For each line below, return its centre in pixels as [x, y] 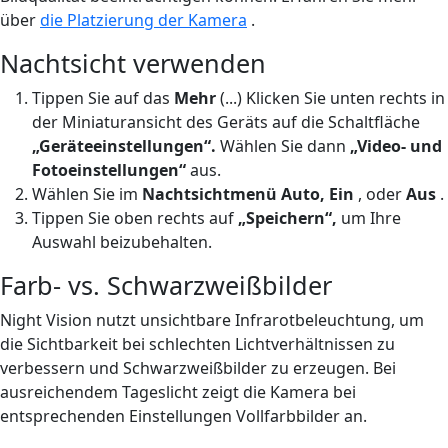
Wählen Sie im [87, 193]
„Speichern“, [287, 217]
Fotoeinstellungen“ [109, 169]
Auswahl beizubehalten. [122, 241]
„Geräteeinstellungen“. [124, 145]
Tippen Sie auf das [103, 97]
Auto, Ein [317, 193]
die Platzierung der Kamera [143, 19]
